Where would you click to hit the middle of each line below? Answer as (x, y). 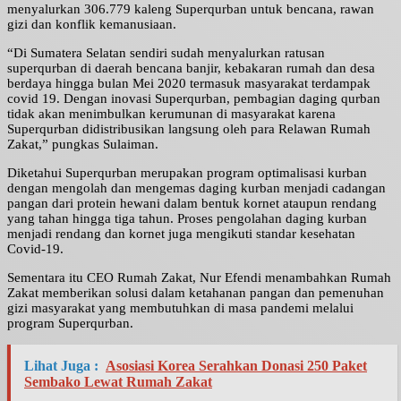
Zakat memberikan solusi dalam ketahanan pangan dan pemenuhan (196, 293)
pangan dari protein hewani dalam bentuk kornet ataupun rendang (192, 204)
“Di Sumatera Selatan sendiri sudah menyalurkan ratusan (166, 53)
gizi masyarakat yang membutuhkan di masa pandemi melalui (180, 308)
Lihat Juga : (61, 366)
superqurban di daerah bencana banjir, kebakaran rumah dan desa (191, 68)
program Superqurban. (70, 324)
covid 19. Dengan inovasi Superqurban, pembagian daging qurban (194, 99)
